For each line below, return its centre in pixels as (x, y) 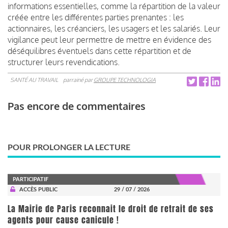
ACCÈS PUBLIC (38, 189)
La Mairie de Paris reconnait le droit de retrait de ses (111, 209)
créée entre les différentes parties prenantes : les (96, 17)
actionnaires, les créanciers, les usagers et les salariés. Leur (114, 28)
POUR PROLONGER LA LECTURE (69, 147)
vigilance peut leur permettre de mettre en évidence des (109, 39)
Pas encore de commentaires (77, 106)
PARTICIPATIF (31, 179)
